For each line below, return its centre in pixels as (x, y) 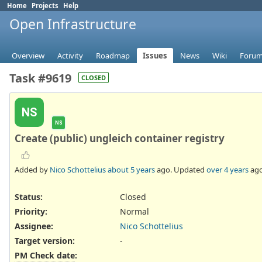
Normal (135, 211)
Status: (29, 196)
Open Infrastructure (73, 24)
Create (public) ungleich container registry (120, 139)
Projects (45, 6)
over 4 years (227, 169)
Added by (32, 169)
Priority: (31, 211)
